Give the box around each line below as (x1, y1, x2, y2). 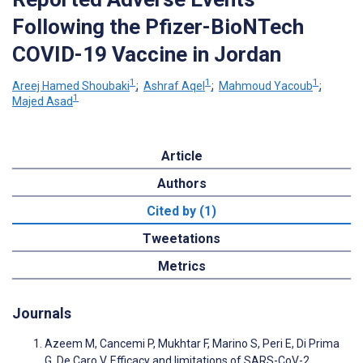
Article (160, 148, 203, 164)
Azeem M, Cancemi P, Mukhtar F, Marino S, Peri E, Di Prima (45, 337, 340, 351)
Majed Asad (12, 95, 73, 109)
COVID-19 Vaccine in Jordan (12, 41, 281, 66)
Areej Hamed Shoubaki (12, 79, 130, 92)
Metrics (157, 258, 206, 275)
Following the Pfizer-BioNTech (12, 14, 304, 39)
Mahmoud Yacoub (219, 79, 313, 92)
